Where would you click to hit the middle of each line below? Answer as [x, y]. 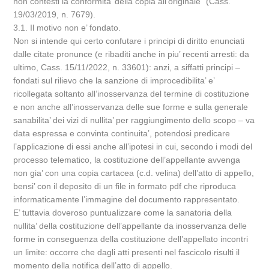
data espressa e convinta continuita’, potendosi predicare [122, 133]
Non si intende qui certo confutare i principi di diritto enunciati [129, 41]
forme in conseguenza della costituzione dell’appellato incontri [131, 239]
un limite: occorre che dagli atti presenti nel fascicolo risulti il [127, 252]
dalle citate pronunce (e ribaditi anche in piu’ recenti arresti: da [131, 54]
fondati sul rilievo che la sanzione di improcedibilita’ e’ [114, 80]
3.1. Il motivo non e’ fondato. [67, 28]
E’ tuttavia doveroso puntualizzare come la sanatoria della [123, 213]
